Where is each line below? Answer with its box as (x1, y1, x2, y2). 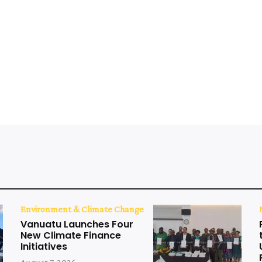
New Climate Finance (20, 229, 122, 243)
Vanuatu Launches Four (20, 218, 134, 232)
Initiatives (20, 240, 68, 254)
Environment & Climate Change (20, 204, 144, 215)
